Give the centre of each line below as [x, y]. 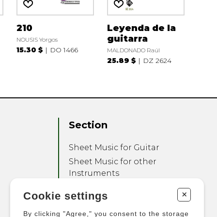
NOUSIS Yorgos [37, 39]
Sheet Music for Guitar [114, 148]
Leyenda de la [141, 28]
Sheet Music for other [113, 162]
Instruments [94, 173]
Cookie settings [66, 196]
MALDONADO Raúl [133, 50]
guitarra [127, 39]
